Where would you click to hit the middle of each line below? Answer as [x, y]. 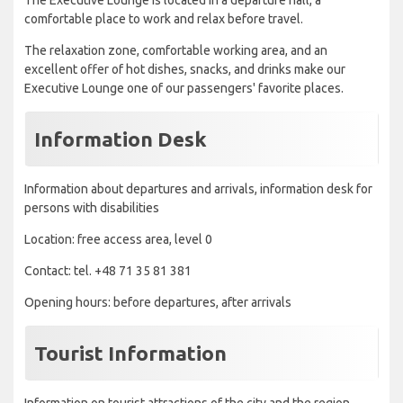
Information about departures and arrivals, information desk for [198, 189]
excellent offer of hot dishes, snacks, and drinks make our [185, 70]
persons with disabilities [92, 208]
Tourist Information [130, 354]
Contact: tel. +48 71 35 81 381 [108, 271]
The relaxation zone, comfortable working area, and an [176, 51]
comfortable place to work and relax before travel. [164, 19]
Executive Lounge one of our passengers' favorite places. [184, 89]
